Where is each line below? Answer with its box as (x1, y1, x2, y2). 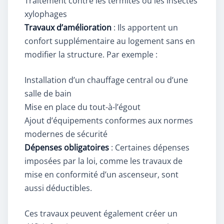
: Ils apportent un (111, 22, 178, 33)
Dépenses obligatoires (24, 142, 109, 153)
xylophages (24, 8, 67, 20)
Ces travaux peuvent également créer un (24, 208, 177, 219)
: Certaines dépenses (109, 142, 189, 153)
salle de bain (24, 88, 71, 99)
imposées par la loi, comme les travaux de (24, 155, 182, 167)
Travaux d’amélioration (24, 22, 111, 33)
